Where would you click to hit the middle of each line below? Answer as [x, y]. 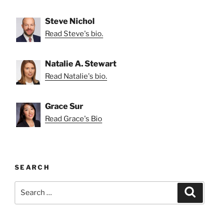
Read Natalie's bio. [76, 77]
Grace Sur [64, 106]
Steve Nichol [70, 21]
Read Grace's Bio [74, 119]
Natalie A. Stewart [81, 64]
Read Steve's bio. [74, 34]
